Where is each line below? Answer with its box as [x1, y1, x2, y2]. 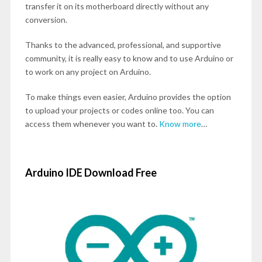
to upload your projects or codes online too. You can [25, 105, 214, 115]
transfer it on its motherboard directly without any [25, 1, 209, 11]
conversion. [25, 15, 67, 25]
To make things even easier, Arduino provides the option [25, 92, 231, 102]
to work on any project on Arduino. [25, 67, 151, 77]
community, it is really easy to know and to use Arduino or [25, 53, 233, 63]
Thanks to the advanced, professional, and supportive [25, 40, 221, 50]
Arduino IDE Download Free [25, 166, 157, 179]
